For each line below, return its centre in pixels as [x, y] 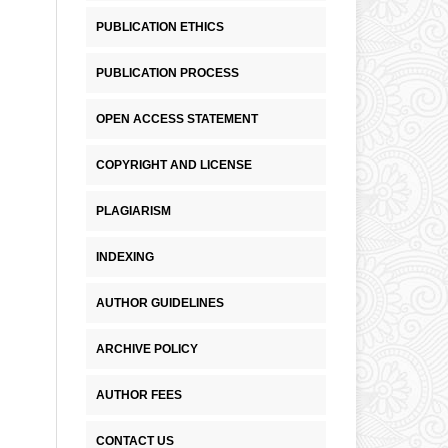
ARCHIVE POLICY [147, 348]
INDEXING [125, 257]
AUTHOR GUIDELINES [160, 303]
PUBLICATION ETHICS [160, 27]
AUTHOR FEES [139, 394]
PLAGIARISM [133, 211]
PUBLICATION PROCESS [167, 73]
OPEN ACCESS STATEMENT [177, 119]
